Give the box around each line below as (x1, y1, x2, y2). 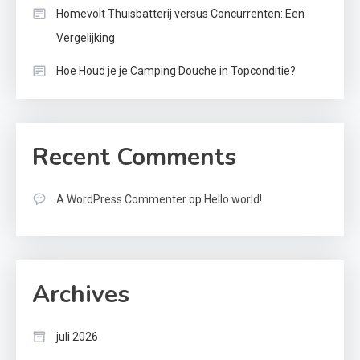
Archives (32, 278, 129, 312)
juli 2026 (56, 330, 98, 344)
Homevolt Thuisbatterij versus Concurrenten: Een (56, 7, 305, 21)
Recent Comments (32, 141, 236, 174)
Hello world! (204, 193, 262, 207)
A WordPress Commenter (56, 193, 186, 207)
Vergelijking (56, 31, 115, 45)
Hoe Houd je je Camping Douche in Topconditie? (56, 64, 296, 78)
